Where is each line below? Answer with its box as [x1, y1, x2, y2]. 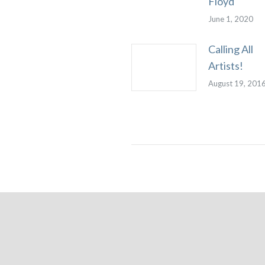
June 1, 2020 [208, 14, 253, 24]
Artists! [208, 59, 243, 72]
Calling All [208, 43, 253, 56]
